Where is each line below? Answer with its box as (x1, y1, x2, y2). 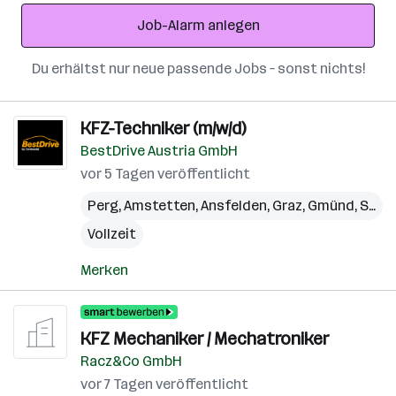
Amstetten (124, 197, 195, 214)
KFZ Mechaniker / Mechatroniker (80, 328, 329, 349)
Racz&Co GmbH (80, 353, 182, 369)
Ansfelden (201, 197, 267, 214)
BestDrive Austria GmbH (80, 142, 238, 159)
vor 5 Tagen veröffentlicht (80, 165, 250, 182)
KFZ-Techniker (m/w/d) (80, 118, 246, 139)
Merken (80, 262, 128, 278)
